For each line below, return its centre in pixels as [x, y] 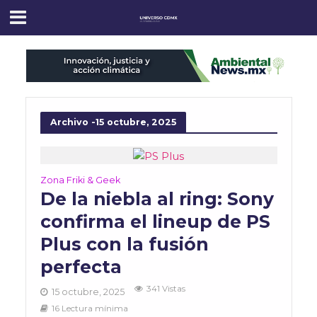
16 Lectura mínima [90, 308]
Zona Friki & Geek [80, 180]
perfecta [81, 266]
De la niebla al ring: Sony [157, 198]
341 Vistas [166, 288]
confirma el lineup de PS [155, 221]
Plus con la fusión [124, 244]
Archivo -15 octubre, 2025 [113, 122]
